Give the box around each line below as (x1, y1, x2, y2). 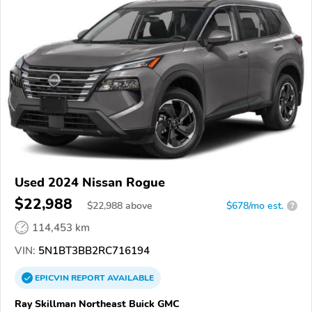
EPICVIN (35, 272, 71, 283)
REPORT (71, 272, 105, 283)
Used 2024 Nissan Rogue (15, 173, 165, 191)
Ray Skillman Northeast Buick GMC (15, 296, 180, 311)
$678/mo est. (226, 198, 283, 212)
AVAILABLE (105, 272, 154, 283)
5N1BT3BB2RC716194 (36, 243, 150, 258)
